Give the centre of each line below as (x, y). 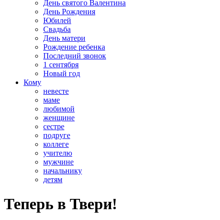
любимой (59, 109)
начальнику (63, 171)
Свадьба (57, 29)
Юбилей (57, 21)
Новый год (62, 74)
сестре (54, 127)
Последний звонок (75, 56)
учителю (58, 153)
